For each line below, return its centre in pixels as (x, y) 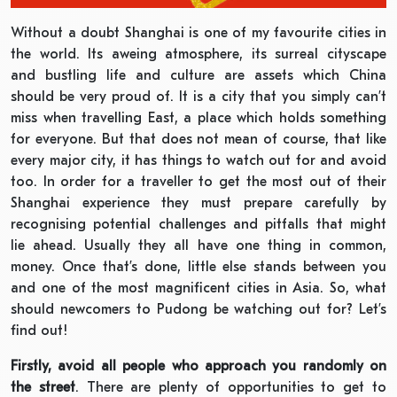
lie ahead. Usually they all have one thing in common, (198, 245)
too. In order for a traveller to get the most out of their (198, 181)
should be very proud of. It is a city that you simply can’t (198, 96)
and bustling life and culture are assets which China (198, 75)
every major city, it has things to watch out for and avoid (198, 160)
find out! (39, 330)
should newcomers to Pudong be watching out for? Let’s (198, 309)
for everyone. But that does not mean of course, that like (198, 139)
